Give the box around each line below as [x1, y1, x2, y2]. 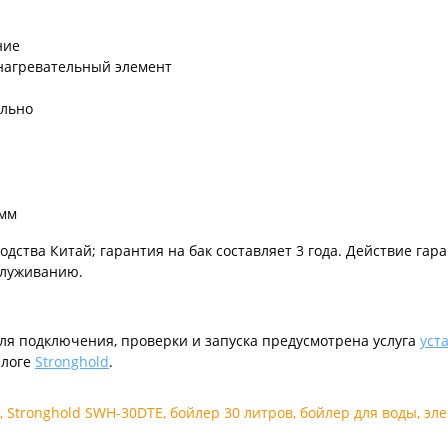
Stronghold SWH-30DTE [7, 402, 163, 422]
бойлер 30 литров [170, 402, 293, 422]
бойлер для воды [300, 402, 417, 422]
